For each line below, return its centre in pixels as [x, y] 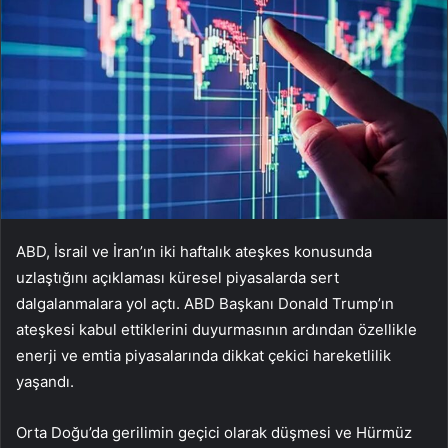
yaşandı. [45, 382]
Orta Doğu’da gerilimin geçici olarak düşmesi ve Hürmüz [214, 433]
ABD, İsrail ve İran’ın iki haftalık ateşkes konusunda [194, 252]
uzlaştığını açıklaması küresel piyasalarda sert [177, 278]
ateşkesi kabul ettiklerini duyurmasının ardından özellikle [216, 330]
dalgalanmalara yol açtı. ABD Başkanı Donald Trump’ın [205, 304]
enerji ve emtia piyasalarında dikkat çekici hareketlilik [203, 356]
